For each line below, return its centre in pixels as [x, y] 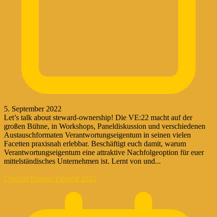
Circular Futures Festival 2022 [50, 178]
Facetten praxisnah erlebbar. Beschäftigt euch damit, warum [95, 143]
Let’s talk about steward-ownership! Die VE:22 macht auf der [98, 117]
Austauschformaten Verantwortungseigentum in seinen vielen [97, 135]
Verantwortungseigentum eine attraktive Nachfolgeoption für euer [104, 152]
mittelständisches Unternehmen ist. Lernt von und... [82, 161]
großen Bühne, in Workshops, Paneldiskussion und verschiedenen [105, 126]
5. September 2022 [33, 108]
